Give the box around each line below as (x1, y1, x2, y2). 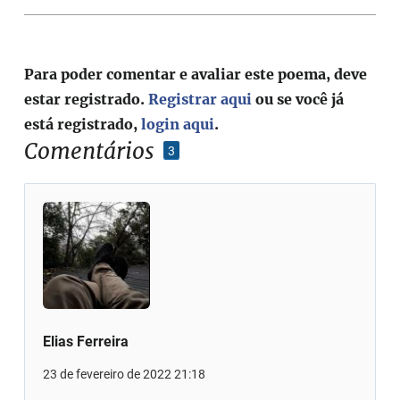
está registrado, (24, 114, 142, 133)
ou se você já (252, 89, 345, 108)
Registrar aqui (148, 89, 253, 108)
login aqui (141, 114, 215, 133)
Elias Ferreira (43, 332, 129, 350)
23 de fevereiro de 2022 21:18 (43, 366, 206, 381)
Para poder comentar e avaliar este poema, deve (24, 64, 368, 83)
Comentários (24, 136, 155, 165)
